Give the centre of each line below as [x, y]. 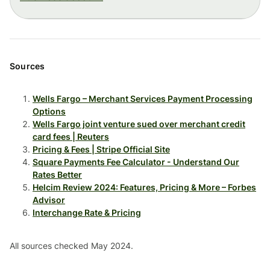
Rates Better [57, 174]
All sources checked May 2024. [71, 245]
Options [49, 111]
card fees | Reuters [71, 136]
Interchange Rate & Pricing [87, 212]
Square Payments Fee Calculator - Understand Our [136, 162]
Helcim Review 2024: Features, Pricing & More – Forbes [144, 187]
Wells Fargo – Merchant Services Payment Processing [143, 98]
